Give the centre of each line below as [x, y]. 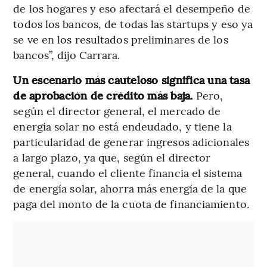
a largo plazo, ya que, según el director [112, 157]
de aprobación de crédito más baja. [103, 95]
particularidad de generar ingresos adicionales [131, 141]
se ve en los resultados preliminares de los [121, 39]
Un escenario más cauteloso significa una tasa [132, 79]
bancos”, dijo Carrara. [67, 54]
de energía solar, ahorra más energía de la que [130, 188]
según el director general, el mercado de [117, 110]
